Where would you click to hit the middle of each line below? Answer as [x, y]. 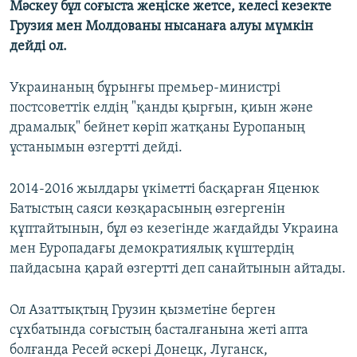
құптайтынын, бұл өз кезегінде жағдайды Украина [174, 229]
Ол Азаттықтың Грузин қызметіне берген [143, 311]
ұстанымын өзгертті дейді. [96, 148]
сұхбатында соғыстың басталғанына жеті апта [159, 331]
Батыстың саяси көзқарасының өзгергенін [147, 210]
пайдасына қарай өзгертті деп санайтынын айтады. [178, 269]
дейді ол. [38, 47]
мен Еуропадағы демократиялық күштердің [152, 249]
